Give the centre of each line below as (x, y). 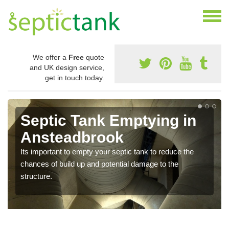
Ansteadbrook (72, 138)
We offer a (51, 58)
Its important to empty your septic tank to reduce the (107, 152)
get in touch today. (75, 78)
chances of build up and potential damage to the (99, 164)
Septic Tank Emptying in (108, 121)
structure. (36, 176)
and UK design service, (67, 68)
